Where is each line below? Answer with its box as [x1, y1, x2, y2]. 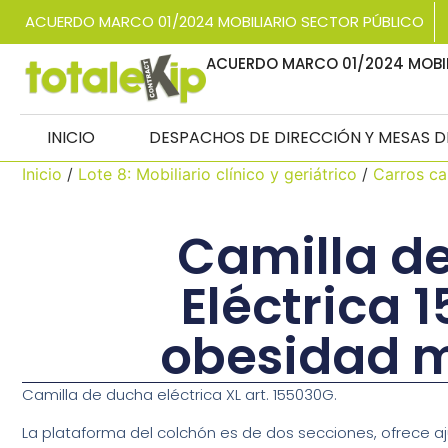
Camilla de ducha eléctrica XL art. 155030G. [22, 383, 337, 405]
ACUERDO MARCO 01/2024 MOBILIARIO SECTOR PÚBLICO [24, 11, 424, 32]
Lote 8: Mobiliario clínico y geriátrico [78, 163, 357, 184]
